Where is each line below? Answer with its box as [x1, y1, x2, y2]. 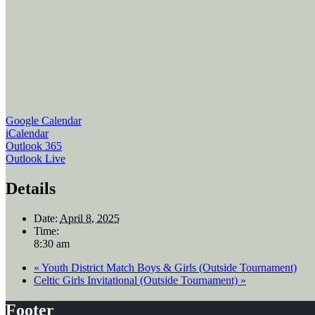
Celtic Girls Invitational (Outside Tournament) [34, 274, 240, 287]
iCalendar [6, 127, 49, 140]
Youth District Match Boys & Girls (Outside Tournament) [39, 262, 297, 274]
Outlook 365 [6, 140, 62, 153]
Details [6, 179, 56, 198]
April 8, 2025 [60, 212, 120, 225]
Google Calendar [6, 115, 82, 127]
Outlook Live [6, 153, 65, 165]
